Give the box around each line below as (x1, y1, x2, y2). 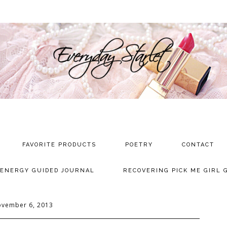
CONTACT (181, 141, 214, 148)
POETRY (125, 141, 153, 148)
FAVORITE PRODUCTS (22, 141, 97, 148)
